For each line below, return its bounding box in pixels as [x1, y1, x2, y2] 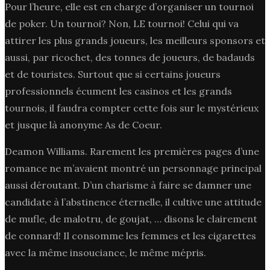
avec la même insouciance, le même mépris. [5, 246, 206, 259]
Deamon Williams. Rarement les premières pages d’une [5, 145, 259, 157]
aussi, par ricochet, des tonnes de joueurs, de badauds [5, 51, 255, 63]
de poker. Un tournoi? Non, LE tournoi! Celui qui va [5, 17, 239, 30]
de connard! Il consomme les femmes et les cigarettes [5, 229, 256, 242]
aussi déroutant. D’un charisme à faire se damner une [5, 178, 251, 191]
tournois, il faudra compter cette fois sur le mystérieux [5, 101, 259, 114]
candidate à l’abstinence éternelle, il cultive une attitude [5, 195, 262, 208]
